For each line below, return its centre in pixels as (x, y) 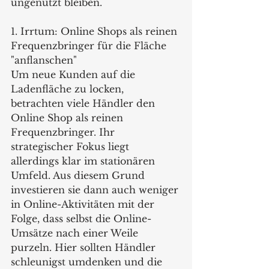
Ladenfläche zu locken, (69, 89)
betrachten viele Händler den (84, 103)
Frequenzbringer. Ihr (64, 132)
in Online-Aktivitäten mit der (84, 204)
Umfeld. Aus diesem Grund (79, 175)
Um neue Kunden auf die (74, 74)
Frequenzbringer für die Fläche (90, 45)
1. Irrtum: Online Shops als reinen (95, 31)
